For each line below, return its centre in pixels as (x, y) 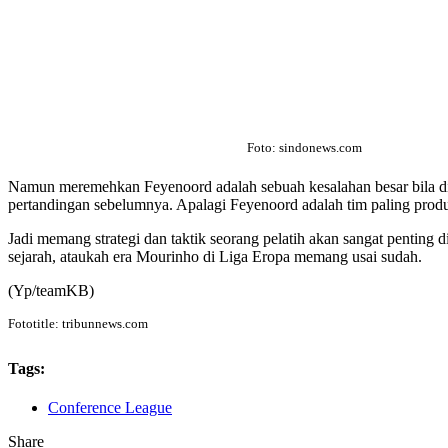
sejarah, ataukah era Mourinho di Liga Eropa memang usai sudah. (215, 257)
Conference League (110, 407)
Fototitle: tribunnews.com (78, 324)
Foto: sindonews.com (304, 147)
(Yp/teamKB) (51, 291)
